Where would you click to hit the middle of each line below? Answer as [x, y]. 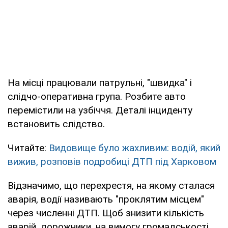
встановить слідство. [56, 124]
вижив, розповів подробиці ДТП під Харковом [112, 162]
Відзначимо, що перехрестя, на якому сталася [111, 186]
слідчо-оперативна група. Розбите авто [97, 97]
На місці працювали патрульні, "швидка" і [100, 83]
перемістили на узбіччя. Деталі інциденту [100, 110]
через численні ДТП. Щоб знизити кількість [106, 213]
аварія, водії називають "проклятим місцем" [106, 199]
